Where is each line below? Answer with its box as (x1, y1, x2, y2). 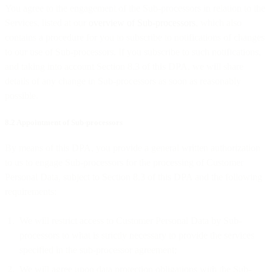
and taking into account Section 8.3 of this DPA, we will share (5, 61, 243, 72)
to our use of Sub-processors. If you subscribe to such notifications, (5, 46, 261, 57)
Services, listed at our (5, 17, 89, 28)
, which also (195, 17, 242, 28)
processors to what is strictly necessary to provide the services (19, 229, 254, 240)
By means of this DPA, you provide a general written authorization (5, 142, 260, 153)
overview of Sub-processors (89, 17, 195, 28)
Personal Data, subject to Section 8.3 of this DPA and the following (5, 171, 262, 182)
